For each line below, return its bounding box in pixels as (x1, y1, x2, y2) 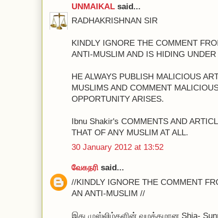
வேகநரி (72, 163, 98, 172)
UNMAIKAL (72, 1, 115, 11)
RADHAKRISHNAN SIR (72, 16, 158, 25)
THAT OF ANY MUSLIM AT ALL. (72, 128, 188, 137)
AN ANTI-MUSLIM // (72, 188, 145, 198)
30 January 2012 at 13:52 (72, 142, 163, 152)
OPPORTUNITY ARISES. (72, 94, 164, 104)
